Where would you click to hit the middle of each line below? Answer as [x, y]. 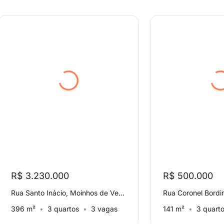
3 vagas [104, 209]
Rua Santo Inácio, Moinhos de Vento [122, 193]
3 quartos [63, 209]
